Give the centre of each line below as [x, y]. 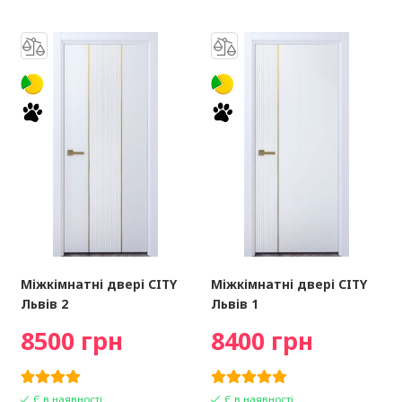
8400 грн [262, 341]
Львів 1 [235, 304]
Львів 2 [44, 304]
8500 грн [71, 341]
